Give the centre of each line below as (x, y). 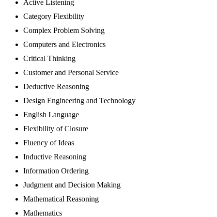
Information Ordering (56, 171)
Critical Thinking (49, 59)
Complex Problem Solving (64, 31)
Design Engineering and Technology (79, 101)
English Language (51, 115)
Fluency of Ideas (49, 143)
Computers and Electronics (64, 45)
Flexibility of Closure (56, 129)
